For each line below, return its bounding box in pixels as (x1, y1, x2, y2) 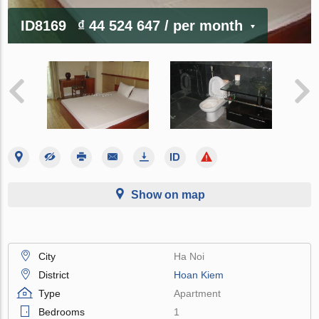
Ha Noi (174, 250, 205, 262)
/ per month (164, 17, 244, 33)
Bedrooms (38, 305, 85, 318)
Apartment (174, 287, 221, 299)
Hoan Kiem (174, 268, 224, 281)
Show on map (131, 188, 205, 201)
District (38, 268, 70, 281)
